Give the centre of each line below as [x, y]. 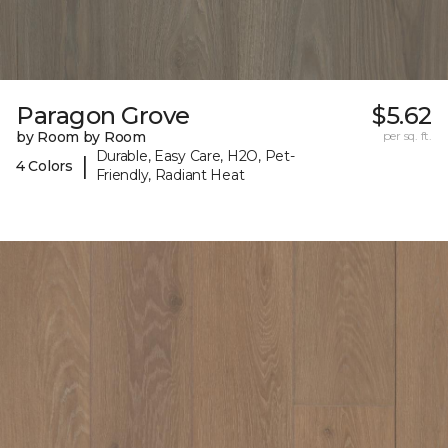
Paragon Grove [103, 116]
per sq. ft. [407, 136]
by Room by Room [81, 137]
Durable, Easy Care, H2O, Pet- [195, 156]
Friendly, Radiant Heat [170, 175]
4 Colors [44, 165]
